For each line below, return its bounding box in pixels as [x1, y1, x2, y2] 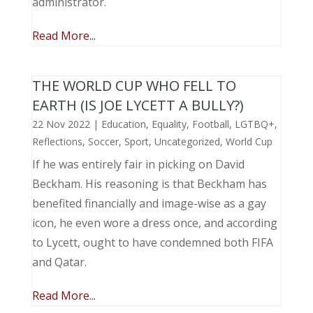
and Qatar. [31, 254, 87, 270]
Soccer [87, 135, 119, 148]
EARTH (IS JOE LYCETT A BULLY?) [31, 96, 244, 115]
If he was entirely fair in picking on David [31, 156, 245, 172]
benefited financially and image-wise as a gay [31, 196, 266, 211]
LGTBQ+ [234, 117, 275, 131]
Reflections [31, 135, 82, 148]
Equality [151, 117, 187, 131]
